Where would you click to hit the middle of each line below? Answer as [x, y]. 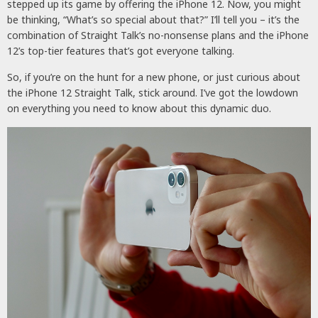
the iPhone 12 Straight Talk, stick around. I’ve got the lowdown [153, 92]
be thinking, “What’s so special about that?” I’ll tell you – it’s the [153, 19]
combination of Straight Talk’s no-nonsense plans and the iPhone [158, 35]
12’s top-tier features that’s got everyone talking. [121, 50]
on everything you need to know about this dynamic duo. [139, 108]
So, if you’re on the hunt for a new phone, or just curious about [154, 77]
